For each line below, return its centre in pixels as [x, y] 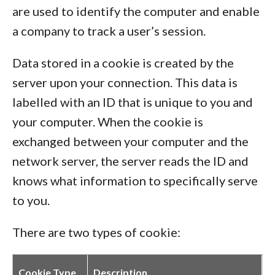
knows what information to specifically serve [135, 180]
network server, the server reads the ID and [130, 161]
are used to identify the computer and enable [136, 11]
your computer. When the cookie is [108, 122]
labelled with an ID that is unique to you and [133, 102]
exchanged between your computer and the [130, 141]
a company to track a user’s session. [110, 31]
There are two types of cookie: [96, 232]
